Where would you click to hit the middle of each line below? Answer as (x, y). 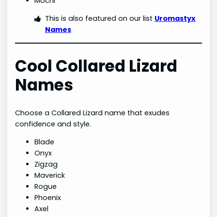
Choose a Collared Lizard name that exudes (93, 113)
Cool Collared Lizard (96, 66)
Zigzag (46, 164)
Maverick (50, 176)
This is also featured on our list (100, 19)
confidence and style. (53, 124)
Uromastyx (175, 19)
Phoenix (48, 198)
